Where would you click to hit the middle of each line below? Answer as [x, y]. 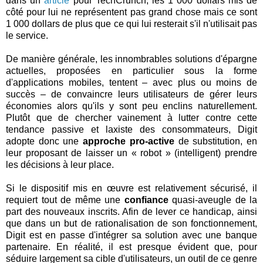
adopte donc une [45, 141]
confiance [146, 200]
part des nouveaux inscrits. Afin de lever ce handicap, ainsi [131, 211]
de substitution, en [216, 141]
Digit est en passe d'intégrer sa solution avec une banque [131, 235]
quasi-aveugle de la [213, 200]
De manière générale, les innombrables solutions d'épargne [131, 59]
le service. [27, 35]
